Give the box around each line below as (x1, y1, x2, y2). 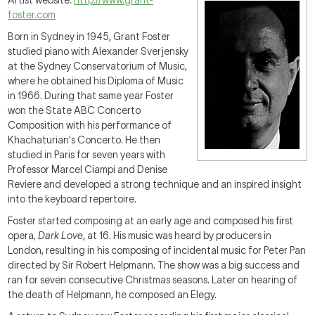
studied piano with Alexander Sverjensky (8, 46, 189, 57)
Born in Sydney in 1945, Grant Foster (8, 31, 171, 42)
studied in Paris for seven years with (8, 149, 166, 160)
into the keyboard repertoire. (8, 193, 137, 205)
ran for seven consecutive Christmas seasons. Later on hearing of (8, 274, 298, 285)
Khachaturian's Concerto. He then (8, 134, 161, 146)
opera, (8, 230, 39, 241)
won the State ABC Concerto (8, 105, 141, 116)
